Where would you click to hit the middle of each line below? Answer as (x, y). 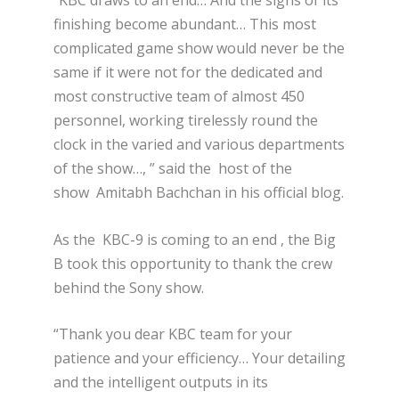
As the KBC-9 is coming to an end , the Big (195, 239)
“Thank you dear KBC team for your (173, 334)
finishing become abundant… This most (185, 24)
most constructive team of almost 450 (179, 97)
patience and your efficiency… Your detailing (199, 358)
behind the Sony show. (129, 287)
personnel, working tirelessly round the (186, 121)
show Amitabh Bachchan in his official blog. (199, 193)
